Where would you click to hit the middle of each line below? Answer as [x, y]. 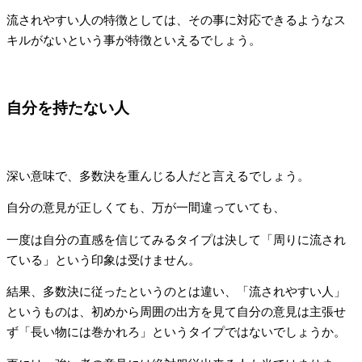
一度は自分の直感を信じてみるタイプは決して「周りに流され [176, 240]
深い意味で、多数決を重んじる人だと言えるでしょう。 [158, 176]
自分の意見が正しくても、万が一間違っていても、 [146, 208]
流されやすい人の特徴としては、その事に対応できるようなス [176, 21]
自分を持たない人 [68, 108]
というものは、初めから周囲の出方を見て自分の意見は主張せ [176, 312]
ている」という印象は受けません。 [103, 260]
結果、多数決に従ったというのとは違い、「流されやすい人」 [176, 292]
